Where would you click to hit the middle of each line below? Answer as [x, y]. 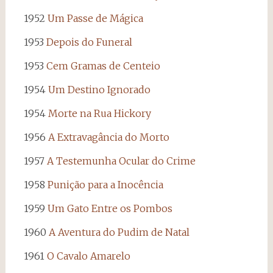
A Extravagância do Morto [108, 137]
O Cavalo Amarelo [88, 256]
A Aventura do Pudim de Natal [119, 232]
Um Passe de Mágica [95, 18]
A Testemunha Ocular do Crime [121, 161]
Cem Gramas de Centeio [103, 66]
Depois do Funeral [89, 42]
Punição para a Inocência [105, 184]
